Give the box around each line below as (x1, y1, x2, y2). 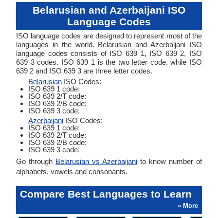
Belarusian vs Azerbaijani (55, 157, 137, 165)
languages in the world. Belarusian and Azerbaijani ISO (16, 40, 202, 49)
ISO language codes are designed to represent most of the (16, 32, 202, 40)
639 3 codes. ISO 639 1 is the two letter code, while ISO (16, 58, 202, 66)
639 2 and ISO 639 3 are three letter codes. (16, 67, 152, 75)
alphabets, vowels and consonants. (16, 167, 127, 176)
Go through (16, 157, 55, 165)
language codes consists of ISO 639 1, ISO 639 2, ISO (16, 49, 202, 57)
